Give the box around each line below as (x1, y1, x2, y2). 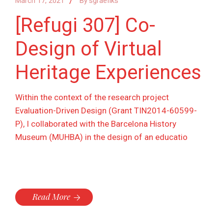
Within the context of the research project (15, 92, 169, 103)
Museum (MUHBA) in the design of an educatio (15, 132, 188, 142)
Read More (32, 191, 71, 202)
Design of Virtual (15, 37, 163, 61)
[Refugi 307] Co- (15, 14, 156, 37)
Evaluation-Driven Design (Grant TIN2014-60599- (15, 106, 197, 116)
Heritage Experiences (15, 61, 202, 84)
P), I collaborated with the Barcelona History (15, 119, 177, 129)
